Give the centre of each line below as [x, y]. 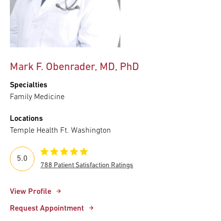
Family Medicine [37, 97]
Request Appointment [47, 208]
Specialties [29, 85]
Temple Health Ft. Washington [60, 130]
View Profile [31, 192]
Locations [26, 119]
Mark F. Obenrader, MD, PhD [74, 67]
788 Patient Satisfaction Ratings [87, 165]
